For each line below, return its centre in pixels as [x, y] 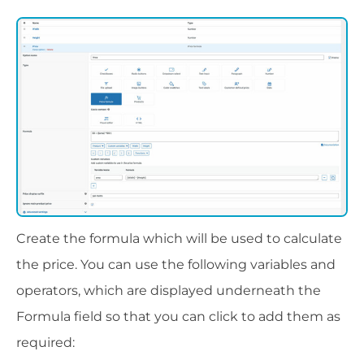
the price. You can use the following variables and [176, 265]
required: [45, 343]
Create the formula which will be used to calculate [179, 239]
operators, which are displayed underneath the [169, 291]
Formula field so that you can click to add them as [178, 317]
